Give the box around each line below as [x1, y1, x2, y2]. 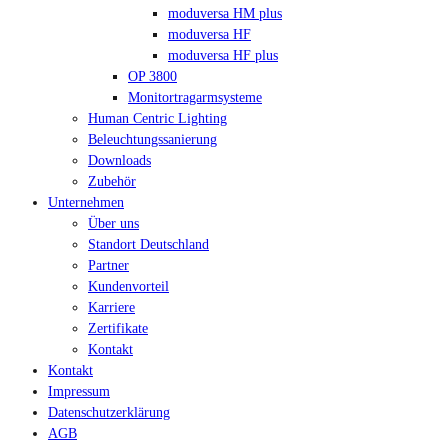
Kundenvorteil [88, 277, 169, 294]
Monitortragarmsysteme [128, 88, 262, 105]
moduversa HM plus [168, 4, 282, 21]
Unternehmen [48, 193, 124, 210]
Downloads [88, 151, 151, 168]
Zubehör [88, 172, 136, 189]
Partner [88, 256, 129, 273]
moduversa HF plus [168, 46, 278, 63]
